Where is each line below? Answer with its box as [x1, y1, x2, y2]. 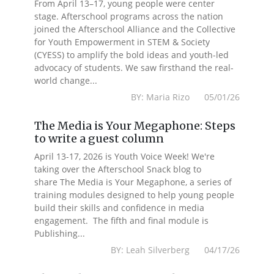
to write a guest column [34, 131, 165, 146]
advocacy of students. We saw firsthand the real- [34, 62, 234, 73]
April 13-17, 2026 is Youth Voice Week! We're [34, 150, 215, 162]
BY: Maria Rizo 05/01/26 [130, 91, 240, 103]
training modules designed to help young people [34, 189, 235, 201]
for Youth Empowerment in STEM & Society [34, 36, 210, 48]
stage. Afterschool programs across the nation [34, 10, 224, 22]
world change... [34, 75, 98, 86]
